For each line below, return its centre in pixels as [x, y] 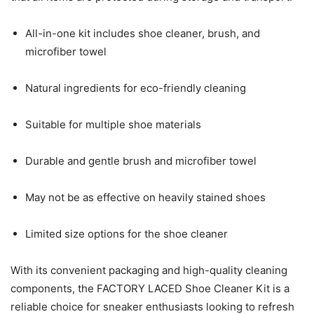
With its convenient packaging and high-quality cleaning [149, 270]
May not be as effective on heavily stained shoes [145, 197]
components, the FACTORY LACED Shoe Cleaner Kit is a [150, 288]
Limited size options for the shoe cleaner [127, 233]
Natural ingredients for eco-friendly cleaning [136, 88]
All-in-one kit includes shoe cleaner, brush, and [143, 33]
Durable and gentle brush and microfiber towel [141, 161]
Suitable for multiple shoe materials [113, 124]
